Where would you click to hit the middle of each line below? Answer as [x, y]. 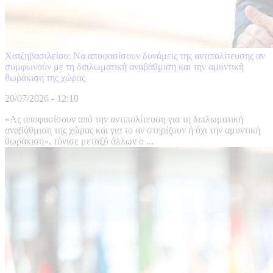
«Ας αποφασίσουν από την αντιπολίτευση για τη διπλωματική [124, 119]
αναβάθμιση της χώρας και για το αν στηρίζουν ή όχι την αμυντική [133, 130]
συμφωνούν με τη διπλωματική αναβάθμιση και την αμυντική [124, 67]
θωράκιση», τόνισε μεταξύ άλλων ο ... [79, 141]
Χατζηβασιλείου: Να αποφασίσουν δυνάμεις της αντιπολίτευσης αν [135, 56]
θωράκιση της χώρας [45, 78]
